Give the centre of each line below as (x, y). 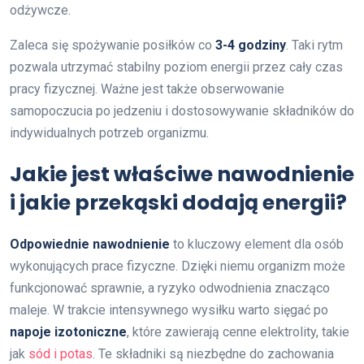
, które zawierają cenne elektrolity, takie (238, 331)
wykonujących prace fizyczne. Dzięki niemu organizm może (178, 266)
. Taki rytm (314, 45)
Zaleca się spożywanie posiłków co (113, 45)
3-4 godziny (251, 45)
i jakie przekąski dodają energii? (178, 202)
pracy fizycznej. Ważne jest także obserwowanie (147, 89)
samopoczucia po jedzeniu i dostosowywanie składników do (182, 110)
